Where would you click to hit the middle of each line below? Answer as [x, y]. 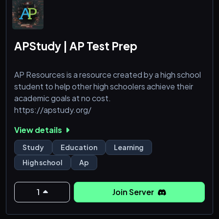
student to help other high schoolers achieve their [104, 86]
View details [39, 130]
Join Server [134, 192]
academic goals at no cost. [63, 98]
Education [79, 147]
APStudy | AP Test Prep [76, 46]
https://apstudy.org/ [54, 109]
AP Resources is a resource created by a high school [108, 74]
